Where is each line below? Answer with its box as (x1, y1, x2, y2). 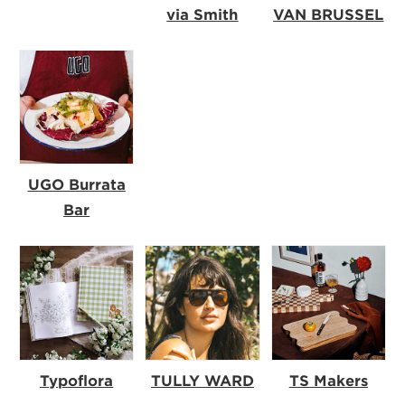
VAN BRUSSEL (273, 6, 384, 24)
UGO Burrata (27, 176, 126, 194)
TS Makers (288, 372, 368, 390)
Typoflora (40, 372, 114, 390)
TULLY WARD (150, 372, 254, 390)
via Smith (166, 6, 239, 24)
